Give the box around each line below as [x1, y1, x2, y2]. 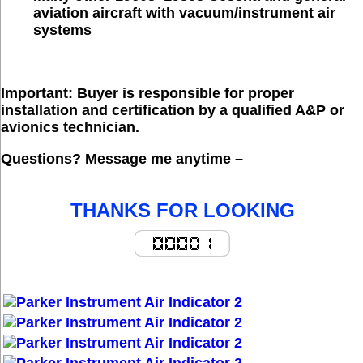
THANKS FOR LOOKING [70, 199, 295, 222]
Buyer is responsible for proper [73, 85, 294, 102]
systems [33, 22, 92, 39]
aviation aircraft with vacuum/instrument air [33, 5, 335, 22]
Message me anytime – [81, 151, 247, 168]
